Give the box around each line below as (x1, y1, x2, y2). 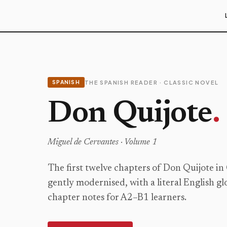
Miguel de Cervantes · (48, 138, 124, 147)
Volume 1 (124, 138, 157, 147)
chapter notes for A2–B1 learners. (48, 193, 186, 203)
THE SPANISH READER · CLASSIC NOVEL (84, 79, 219, 86)
